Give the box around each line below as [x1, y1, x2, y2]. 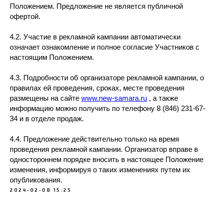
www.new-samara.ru [81, 94, 147, 102]
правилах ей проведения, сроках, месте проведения [10, 84, 184, 92]
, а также [147, 94, 178, 102]
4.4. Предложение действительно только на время [10, 135, 179, 143]
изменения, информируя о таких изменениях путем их [10, 165, 190, 174]
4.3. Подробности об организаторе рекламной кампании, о [10, 73, 204, 82]
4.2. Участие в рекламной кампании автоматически [10, 33, 181, 41]
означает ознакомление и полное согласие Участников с [10, 43, 200, 51]
